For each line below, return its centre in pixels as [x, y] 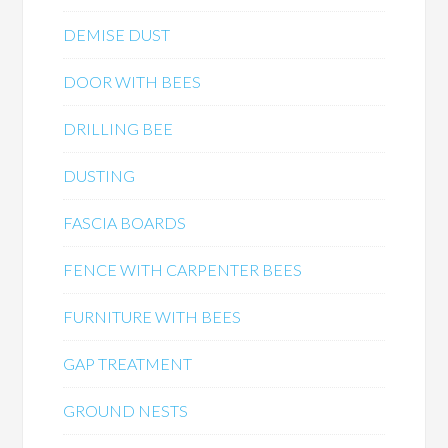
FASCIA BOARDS [125, 222]
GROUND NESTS [126, 410]
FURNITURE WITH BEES [152, 316]
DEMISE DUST [117, 34]
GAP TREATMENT [128, 363]
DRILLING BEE [118, 128]
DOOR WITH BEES [132, 81]
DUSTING [99, 175]
